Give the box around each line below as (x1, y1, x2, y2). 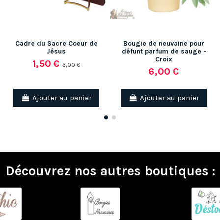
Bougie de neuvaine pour (123, 39, 204, 48)
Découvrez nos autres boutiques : (5, 163, 215, 179)
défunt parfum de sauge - (121, 47, 206, 56)
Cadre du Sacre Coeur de (15, 39, 98, 48)
